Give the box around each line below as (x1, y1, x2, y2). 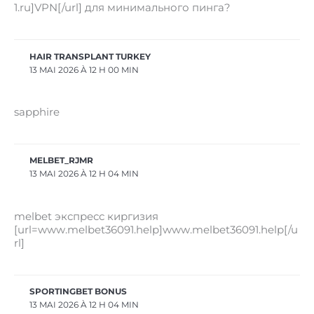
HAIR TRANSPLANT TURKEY (29, 51, 151, 62)
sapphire (14, 105, 60, 118)
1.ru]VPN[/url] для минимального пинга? (14, 1, 231, 15)
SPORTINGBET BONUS (29, 287, 128, 297)
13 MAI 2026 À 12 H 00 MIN (29, 64, 139, 75)
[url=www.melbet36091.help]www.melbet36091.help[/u (14, 223, 298, 236)
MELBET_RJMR (29, 156, 94, 166)
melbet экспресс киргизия (14, 210, 158, 223)
